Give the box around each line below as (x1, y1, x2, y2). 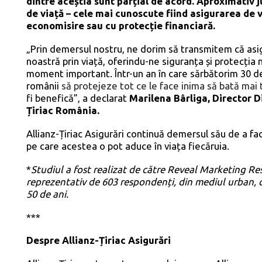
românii (26, 80, 62, 91)
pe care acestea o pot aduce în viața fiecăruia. (26, 140, 230, 151)
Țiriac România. (26, 104, 100, 116)
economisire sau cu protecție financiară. (26, 19, 216, 31)
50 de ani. (26, 188, 69, 199)
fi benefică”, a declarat (26, 92, 130, 104)
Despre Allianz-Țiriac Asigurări (26, 235, 171, 246)
